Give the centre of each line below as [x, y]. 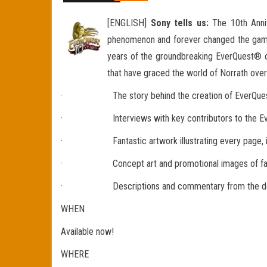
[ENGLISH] [129, 23]
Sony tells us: [179, 23]
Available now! [87, 232]
